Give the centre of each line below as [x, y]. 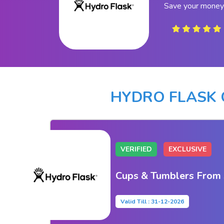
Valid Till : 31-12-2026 [152, 201]
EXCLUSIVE [187, 149]
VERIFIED [136, 149]
